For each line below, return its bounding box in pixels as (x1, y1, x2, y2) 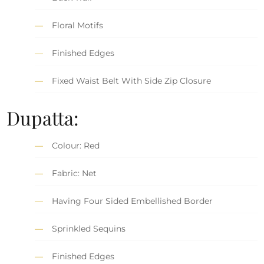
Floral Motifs (52, 19, 104, 31)
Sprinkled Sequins (52, 223, 126, 234)
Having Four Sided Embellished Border (52, 195, 213, 206)
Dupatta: (6, 104, 80, 130)
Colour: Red (52, 140, 100, 151)
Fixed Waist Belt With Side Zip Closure (52, 75, 212, 86)
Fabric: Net (52, 167, 97, 179)
